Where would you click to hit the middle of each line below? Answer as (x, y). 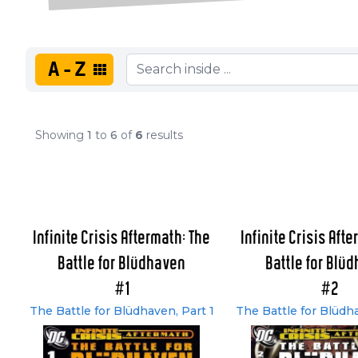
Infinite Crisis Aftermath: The (121, 238)
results (163, 135)
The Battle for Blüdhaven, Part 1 (121, 310)
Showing (61, 135)
